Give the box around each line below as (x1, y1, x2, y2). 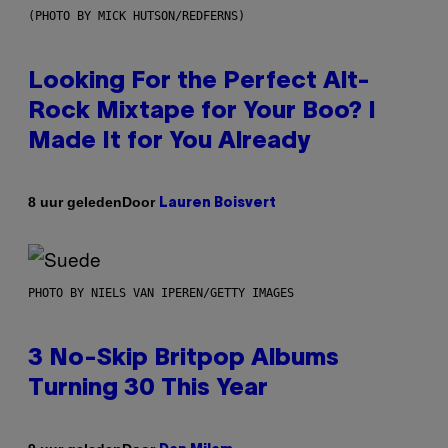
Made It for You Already (28, 130, 310, 153)
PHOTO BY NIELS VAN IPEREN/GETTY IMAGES (28, 285, 294, 300)
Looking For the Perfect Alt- (28, 70, 370, 93)
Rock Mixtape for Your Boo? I (28, 100, 376, 123)
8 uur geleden (28, 194, 122, 211)
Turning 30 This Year (28, 377, 268, 400)
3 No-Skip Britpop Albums (28, 347, 339, 370)
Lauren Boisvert (159, 196, 276, 210)
